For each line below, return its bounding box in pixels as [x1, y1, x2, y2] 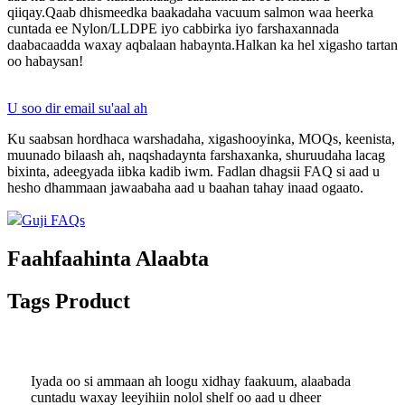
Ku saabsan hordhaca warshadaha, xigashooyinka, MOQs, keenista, [7, 131, 395, 147]
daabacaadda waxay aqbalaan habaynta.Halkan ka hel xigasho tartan [7, 37, 398, 53]
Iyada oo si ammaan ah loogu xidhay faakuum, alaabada [31, 372, 351, 389]
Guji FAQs [22, 212, 85, 229]
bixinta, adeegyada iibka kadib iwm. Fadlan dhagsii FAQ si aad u [7, 164, 380, 180]
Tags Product [7, 289, 130, 314]
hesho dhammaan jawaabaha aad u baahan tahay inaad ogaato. [7, 180, 363, 196]
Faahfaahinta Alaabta [7, 247, 209, 271]
